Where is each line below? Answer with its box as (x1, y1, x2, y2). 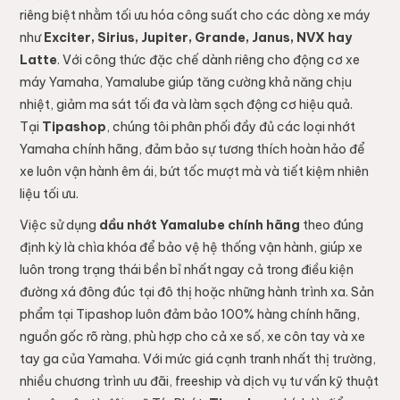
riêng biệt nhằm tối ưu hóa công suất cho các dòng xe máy (19, 7, 371, 24)
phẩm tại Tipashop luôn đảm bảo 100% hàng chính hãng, (19, 306, 360, 323)
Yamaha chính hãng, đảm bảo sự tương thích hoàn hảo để (19, 141, 365, 158)
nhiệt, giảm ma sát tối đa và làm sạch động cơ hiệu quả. (19, 96, 353, 113)
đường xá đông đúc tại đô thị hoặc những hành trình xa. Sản (19, 284, 374, 301)
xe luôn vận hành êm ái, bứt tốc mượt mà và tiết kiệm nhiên (19, 163, 369, 180)
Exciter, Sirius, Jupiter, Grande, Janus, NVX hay (43, 29, 352, 46)
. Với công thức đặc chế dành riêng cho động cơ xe (56, 52, 360, 69)
